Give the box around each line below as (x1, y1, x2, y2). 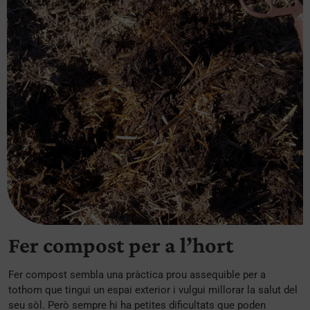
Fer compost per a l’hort (8, 232, 234, 257)
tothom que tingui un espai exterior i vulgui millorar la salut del (8, 283, 298, 296)
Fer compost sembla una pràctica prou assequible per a (8, 268, 266, 281)
